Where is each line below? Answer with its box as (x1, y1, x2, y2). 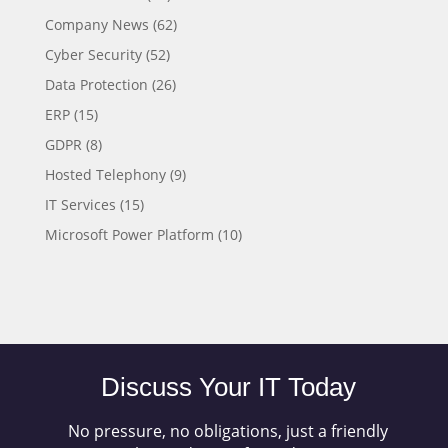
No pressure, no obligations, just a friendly (68, 420, 389, 443)
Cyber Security (44, 45, 142, 65)
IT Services (44, 195, 116, 215)
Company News (44, 15, 149, 35)
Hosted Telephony (44, 165, 166, 185)
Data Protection (44, 75, 148, 95)
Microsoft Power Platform (44, 225, 214, 245)
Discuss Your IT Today (100, 372, 356, 403)
